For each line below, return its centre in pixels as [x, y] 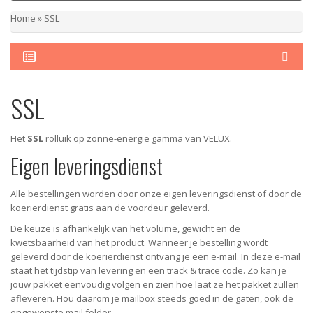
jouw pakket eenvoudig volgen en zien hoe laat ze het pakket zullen [155, 284]
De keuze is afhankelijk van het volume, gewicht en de [125, 228]
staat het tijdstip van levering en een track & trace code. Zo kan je [148, 270]
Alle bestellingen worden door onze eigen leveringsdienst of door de [156, 194]
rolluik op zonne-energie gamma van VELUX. [138, 138]
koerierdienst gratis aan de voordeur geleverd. [110, 208]
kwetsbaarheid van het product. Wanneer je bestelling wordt [139, 242]
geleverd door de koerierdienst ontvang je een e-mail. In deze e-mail [155, 256]
